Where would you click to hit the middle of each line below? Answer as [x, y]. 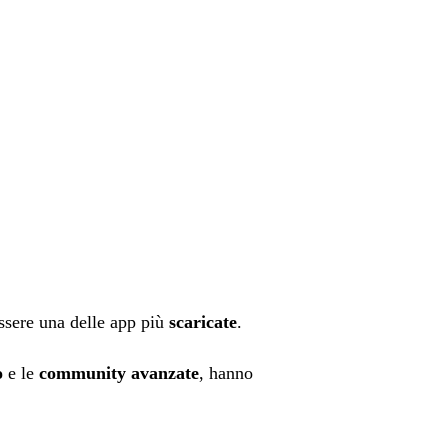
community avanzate [119, 373]
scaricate [203, 322]
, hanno [226, 373]
